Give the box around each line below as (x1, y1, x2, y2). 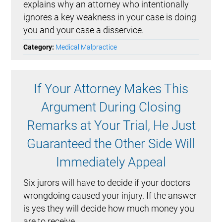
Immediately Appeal (56, 155, 166, 170)
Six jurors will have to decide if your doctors (23, 177, 191, 188)
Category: (23, 43, 56, 52)
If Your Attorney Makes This (34, 81, 188, 97)
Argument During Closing (41, 100, 181, 115)
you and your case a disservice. (23, 25, 144, 36)
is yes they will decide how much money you (23, 203, 195, 214)
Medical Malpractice (55, 43, 117, 52)
